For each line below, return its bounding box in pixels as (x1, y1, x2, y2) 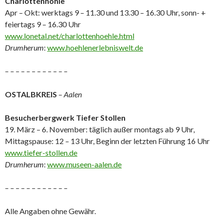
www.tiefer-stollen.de (5, 148, 77, 157)
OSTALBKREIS (5, 90, 57, 99)
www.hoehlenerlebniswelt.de (47, 43, 143, 52)
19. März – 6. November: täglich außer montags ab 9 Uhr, (5, 125, 195, 134)
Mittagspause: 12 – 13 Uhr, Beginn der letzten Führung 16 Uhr (5, 136, 210, 145)
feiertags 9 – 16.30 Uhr (5, 19, 81, 29)
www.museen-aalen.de (47, 160, 122, 169)
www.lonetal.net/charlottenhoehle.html (5, 31, 134, 40)
